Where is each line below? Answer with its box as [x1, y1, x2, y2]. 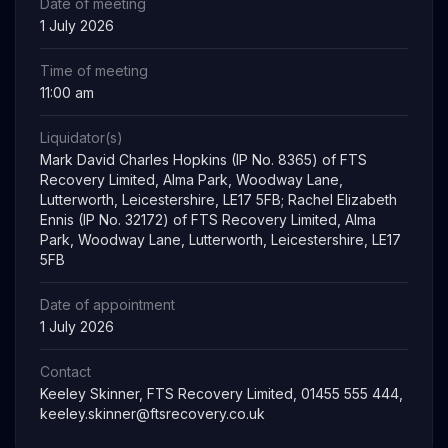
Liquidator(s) [40, 129, 123, 146]
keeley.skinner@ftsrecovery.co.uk [40, 405, 265, 422]
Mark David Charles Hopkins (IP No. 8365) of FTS [40, 151, 367, 168]
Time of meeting [40, 62, 148, 79]
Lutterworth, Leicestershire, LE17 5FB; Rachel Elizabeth [40, 191, 397, 208]
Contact [40, 363, 91, 380]
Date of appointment [40, 296, 175, 313]
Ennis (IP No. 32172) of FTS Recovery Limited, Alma [40, 211, 376, 228]
